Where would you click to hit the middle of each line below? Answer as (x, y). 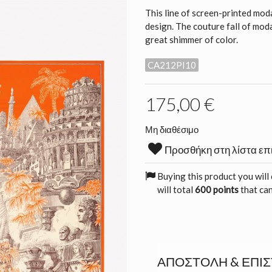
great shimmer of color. (192, 39)
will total (176, 189)
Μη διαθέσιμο (172, 129)
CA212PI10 (172, 65)
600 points (217, 189)
